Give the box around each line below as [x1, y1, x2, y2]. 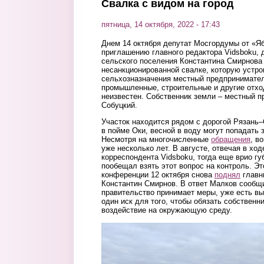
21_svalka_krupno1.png [101, 226, 209, 237]
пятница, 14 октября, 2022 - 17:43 [101, 20, 220, 29]
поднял [214, 170, 240, 180]
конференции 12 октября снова [101, 170, 214, 180]
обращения [211, 135, 250, 144]
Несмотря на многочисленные [101, 135, 211, 144]
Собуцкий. [101, 101, 137, 110]
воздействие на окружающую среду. [101, 206, 235, 215]
